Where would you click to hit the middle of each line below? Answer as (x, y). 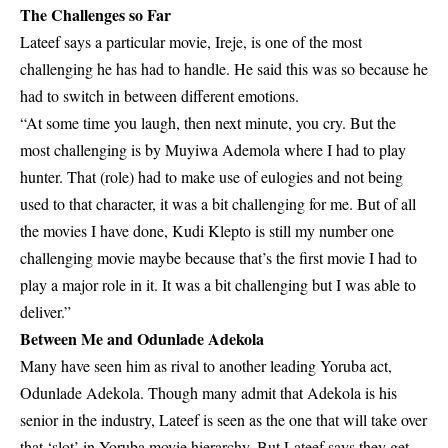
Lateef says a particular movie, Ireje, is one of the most (191, 41)
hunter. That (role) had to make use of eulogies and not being (211, 176)
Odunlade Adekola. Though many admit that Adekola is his (208, 392)
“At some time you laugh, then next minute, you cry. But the (208, 122)
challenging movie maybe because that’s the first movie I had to (218, 257)
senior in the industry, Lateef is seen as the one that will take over (223, 419)
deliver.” (45, 311)
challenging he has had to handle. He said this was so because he (224, 68)
